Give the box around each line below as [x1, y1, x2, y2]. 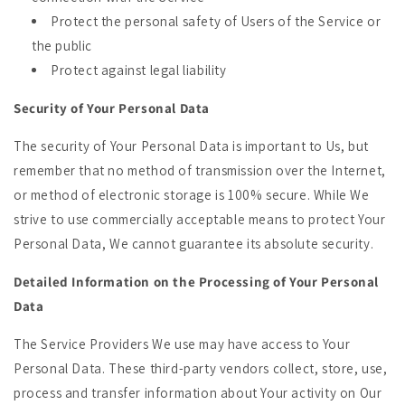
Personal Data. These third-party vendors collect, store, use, [14, 360, 388, 377]
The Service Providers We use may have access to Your [14, 335, 351, 353]
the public [32, 37, 92, 54]
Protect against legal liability [51, 61, 227, 79]
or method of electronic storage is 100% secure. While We [14, 186, 370, 203]
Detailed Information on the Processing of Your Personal [14, 273, 380, 290]
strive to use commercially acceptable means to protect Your [14, 211, 386, 228]
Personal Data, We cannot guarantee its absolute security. [14, 235, 374, 252]
